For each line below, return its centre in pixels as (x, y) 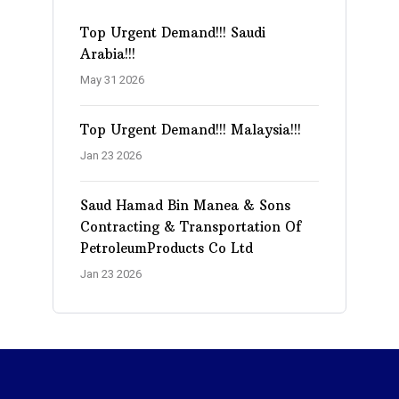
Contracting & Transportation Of (191, 226)
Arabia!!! (108, 53)
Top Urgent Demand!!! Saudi (173, 32)
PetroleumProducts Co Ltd (167, 248)
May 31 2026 (112, 79)
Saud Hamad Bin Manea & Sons (185, 205)
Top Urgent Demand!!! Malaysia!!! (191, 129)
